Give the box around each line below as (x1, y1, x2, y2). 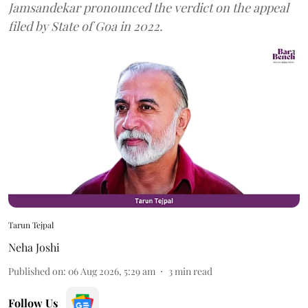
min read (175, 265, 212, 278)
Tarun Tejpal (8, 219, 54, 231)
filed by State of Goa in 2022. (8, 17, 163, 34)
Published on (8, 265, 63, 278)
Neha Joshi (8, 240, 60, 255)
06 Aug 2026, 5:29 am (68, 265, 155, 278)
